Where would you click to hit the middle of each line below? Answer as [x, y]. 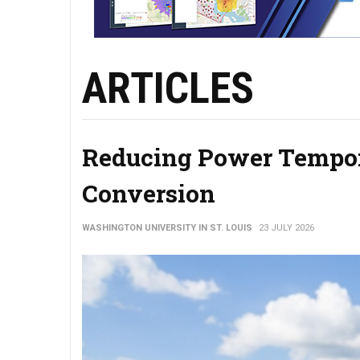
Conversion [149, 193]
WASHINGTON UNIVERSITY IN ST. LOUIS [167, 228]
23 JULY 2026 [286, 228]
